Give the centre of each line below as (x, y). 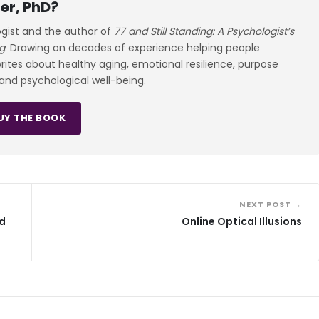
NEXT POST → (271, 204)
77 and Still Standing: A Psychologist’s (204, 31)
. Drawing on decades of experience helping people (132, 47)
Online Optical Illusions (242, 221)
